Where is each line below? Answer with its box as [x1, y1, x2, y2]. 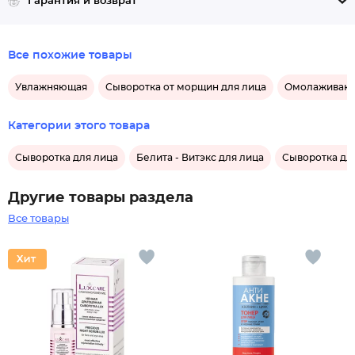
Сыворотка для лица [15, 153, 118, 162]
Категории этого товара [8, 120, 150, 132]
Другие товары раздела [8, 191, 193, 205]
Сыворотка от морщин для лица [105, 82, 266, 92]
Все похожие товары [8, 50, 132, 61]
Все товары [8, 214, 69, 224]
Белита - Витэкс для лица [136, 153, 264, 162]
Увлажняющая [15, 82, 87, 92]
